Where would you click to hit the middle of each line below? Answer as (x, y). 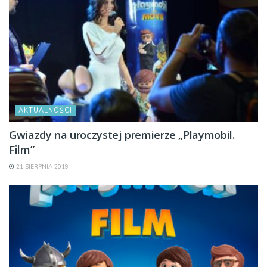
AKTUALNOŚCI (45, 110)
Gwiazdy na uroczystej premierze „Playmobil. (122, 134)
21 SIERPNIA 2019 (41, 167)
